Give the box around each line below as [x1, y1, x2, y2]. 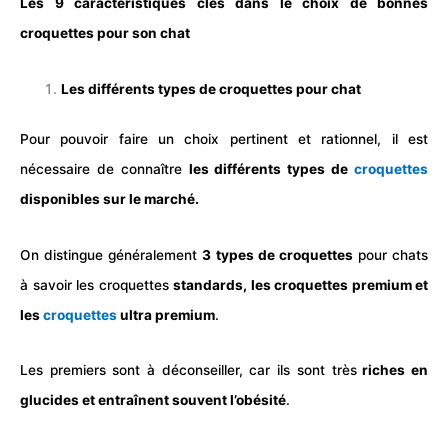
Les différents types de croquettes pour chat [61, 80, 362, 97]
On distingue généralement [20, 246, 203, 263]
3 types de [202, 246, 279, 263]
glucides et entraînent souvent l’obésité [20, 392, 286, 409]
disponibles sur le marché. [20, 191, 199, 208]
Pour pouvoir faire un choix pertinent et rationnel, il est [20, 131, 428, 148]
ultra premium [117, 306, 215, 323]
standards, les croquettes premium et [173, 276, 428, 293]
